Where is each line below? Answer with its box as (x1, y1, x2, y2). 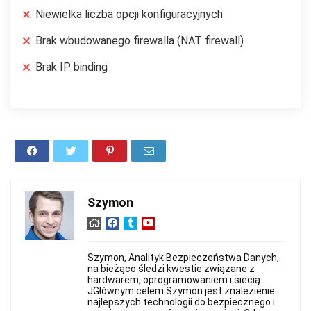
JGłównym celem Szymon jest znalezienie (87, 285, 275, 297)
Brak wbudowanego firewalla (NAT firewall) (35, 34, 244, 48)
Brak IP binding (35, 60, 108, 74)
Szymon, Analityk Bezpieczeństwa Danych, (87, 252, 279, 264)
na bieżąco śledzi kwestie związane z (87, 263, 255, 275)
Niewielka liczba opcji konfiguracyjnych (35, 8, 223, 22)
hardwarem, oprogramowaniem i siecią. (87, 274, 262, 286)
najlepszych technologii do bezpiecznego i (87, 296, 275, 308)
